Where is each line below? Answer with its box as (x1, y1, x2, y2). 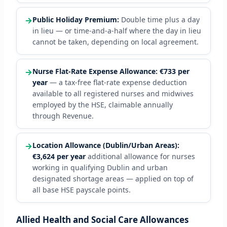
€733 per (159, 66, 190, 77)
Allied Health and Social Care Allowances (16, 214, 188, 226)
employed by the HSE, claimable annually (32, 100, 173, 110)
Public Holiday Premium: (32, 15, 119, 25)
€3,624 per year (32, 152, 86, 162)
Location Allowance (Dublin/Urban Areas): (32, 140, 179, 150)
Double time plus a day (119, 15, 200, 25)
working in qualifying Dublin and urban (32, 163, 168, 173)
